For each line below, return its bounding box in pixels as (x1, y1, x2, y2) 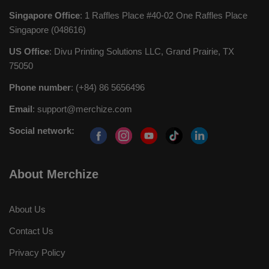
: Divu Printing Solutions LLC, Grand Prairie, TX (49, 46, 234, 56)
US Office (9, 46, 49, 56)
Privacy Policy (9, 247, 65, 258)
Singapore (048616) (9, 25, 86, 35)
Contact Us (9, 226, 53, 236)
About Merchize (9, 168, 98, 181)
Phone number (9, 82, 71, 92)
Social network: (9, 125, 74, 136)
